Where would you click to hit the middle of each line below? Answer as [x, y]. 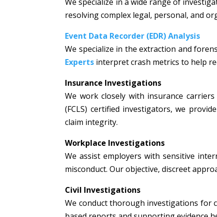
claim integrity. [92, 122]
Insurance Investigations [113, 83]
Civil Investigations [103, 190]
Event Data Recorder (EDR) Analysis [133, 36]
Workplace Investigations [115, 143]
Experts [80, 62]
